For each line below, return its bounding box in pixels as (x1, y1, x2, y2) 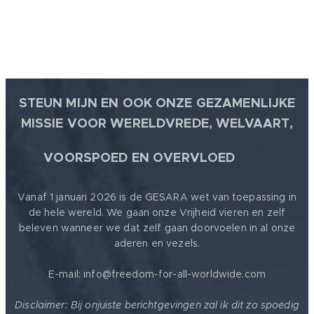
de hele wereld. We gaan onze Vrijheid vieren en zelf (28, 206, 286, 219)
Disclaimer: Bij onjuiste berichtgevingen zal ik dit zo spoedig (15, 299, 299, 312)
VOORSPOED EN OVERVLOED (43, 149, 239, 166)
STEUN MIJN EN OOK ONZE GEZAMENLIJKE (18, 95, 296, 111)
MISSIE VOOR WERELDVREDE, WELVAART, (20, 115, 294, 132)
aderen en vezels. (114, 237, 200, 250)
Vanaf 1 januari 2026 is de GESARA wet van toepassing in (18, 191, 296, 204)
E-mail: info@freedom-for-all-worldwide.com (48, 268, 266, 281)
